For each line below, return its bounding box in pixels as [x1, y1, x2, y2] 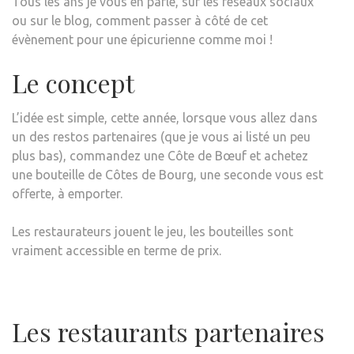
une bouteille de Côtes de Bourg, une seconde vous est [12, 167, 323, 182]
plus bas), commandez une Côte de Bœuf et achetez [12, 148, 308, 163]
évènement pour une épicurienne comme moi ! [12, 32, 273, 47]
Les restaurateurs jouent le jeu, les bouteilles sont [12, 224, 293, 239]
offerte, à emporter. [12, 186, 122, 201]
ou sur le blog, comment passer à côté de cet [12, 13, 268, 28]
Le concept [12, 65, 134, 100]
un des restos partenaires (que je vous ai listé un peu [12, 129, 311, 144]
